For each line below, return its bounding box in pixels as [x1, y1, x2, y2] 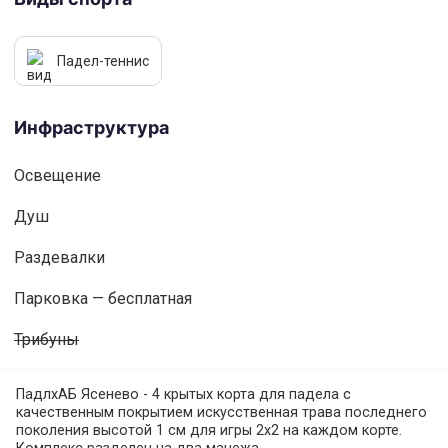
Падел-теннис [57, 52, 149, 69]
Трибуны [14, 330, 79, 350]
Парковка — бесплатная [14, 289, 192, 309]
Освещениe [14, 166, 101, 186]
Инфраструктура [14, 116, 169, 138]
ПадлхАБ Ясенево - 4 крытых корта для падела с [16, 385, 351, 403]
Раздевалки [14, 248, 105, 268]
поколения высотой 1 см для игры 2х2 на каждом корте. [16, 421, 402, 439]
